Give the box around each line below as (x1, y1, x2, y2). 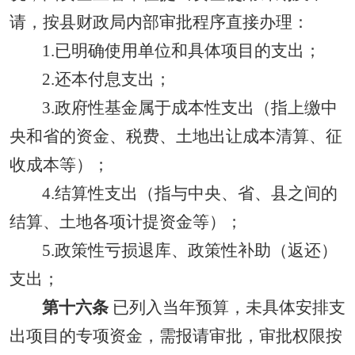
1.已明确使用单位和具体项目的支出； (41, 41, 321, 60)
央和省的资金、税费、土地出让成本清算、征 (10, 127, 342, 146)
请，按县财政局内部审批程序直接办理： (10, 13, 309, 32)
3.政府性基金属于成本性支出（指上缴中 (41, 98, 338, 117)
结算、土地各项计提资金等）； (10, 212, 242, 231)
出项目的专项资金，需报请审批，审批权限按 (10, 326, 342, 345)
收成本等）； (10, 155, 109, 174)
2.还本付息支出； (41, 70, 171, 89)
